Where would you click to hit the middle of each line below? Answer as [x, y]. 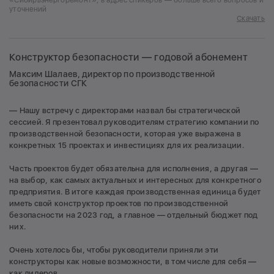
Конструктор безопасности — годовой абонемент [128, 57]
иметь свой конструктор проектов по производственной [119, 204]
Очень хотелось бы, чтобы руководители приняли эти [114, 250]
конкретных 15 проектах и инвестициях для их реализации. [127, 146]
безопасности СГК [48, 83]
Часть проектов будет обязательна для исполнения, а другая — [134, 169]
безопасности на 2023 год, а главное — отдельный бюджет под [134, 215]
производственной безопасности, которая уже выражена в [125, 134]
